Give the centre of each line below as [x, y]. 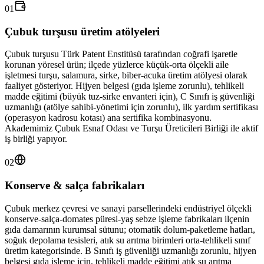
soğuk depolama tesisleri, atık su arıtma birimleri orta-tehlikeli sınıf [128, 240]
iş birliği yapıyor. [36, 139]
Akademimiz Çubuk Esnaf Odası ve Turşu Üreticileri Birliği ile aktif [131, 128]
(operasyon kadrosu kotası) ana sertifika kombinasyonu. [108, 118]
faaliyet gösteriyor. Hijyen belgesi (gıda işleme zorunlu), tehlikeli [124, 86]
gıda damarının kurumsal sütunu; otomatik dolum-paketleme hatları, [130, 229]
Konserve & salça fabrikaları [75, 186]
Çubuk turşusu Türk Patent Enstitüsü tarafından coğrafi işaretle [121, 54]
